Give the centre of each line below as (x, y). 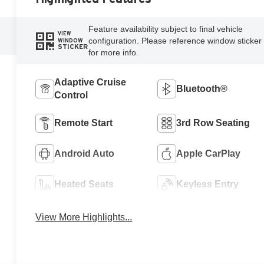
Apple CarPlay (208, 153)
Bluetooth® (202, 88)
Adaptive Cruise (90, 82)
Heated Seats (84, 184)
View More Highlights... (84, 217)
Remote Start (84, 123)
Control (71, 95)
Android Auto (85, 153)
